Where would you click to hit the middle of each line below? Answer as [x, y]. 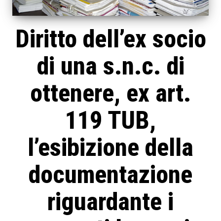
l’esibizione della [110, 148]
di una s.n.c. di [110, 66]
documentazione [110, 175]
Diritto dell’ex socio [110, 39]
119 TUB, [110, 121]
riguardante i [110, 202]
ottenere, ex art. [110, 93]
